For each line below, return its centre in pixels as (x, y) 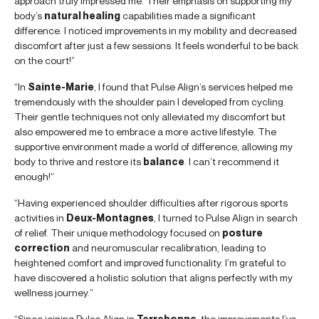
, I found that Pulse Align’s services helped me (193, 86)
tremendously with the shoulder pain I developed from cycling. (150, 101)
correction (42, 247)
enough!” (34, 176)
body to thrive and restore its (79, 161)
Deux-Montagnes (110, 217)
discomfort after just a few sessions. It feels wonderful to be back (156, 45)
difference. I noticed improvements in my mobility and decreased (156, 30)
